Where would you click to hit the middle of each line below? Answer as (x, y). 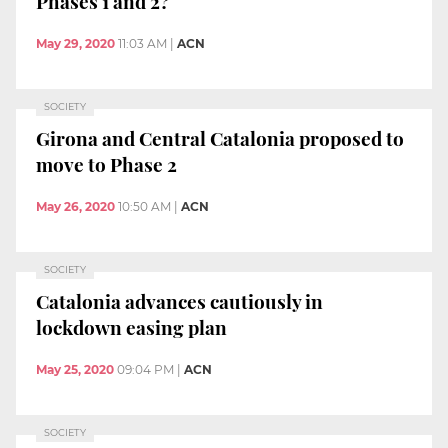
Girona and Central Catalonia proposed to (220, 138)
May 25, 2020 (75, 370)
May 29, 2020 (75, 43)
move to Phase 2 (106, 164)
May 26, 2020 (75, 206)
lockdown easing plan (131, 327)
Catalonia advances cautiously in (179, 301)
